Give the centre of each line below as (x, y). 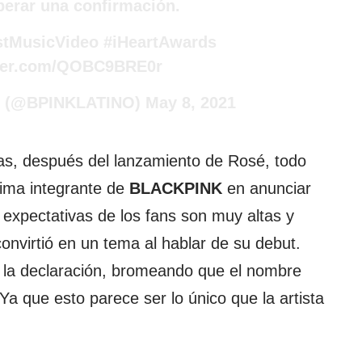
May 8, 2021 (191, 102)
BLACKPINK (176, 188)
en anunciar (267, 188)
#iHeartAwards (160, 42)
